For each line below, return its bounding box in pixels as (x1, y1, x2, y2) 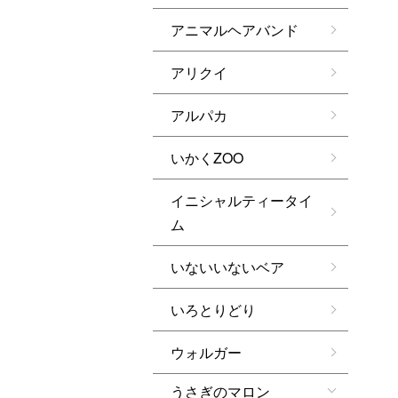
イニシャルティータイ (171, 190, 313, 211)
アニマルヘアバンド (171, 20, 298, 40)
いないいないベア (171, 257, 284, 277)
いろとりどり (171, 299, 256, 320)
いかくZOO (171, 147, 243, 168)
